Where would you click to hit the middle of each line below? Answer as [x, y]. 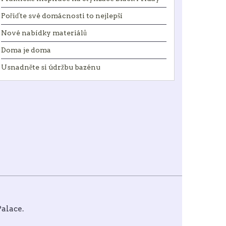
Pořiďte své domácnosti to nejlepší [62, 16]
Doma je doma [26, 50]
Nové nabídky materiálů [44, 33]
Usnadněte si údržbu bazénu [51, 67]
